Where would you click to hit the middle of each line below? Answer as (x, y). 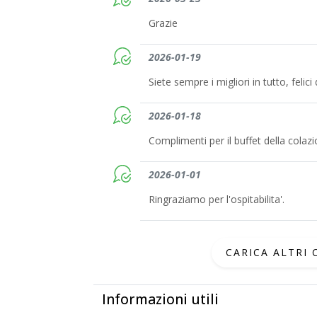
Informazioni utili (160, 299)
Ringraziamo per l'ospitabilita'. (216, 199)
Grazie (163, 23)
